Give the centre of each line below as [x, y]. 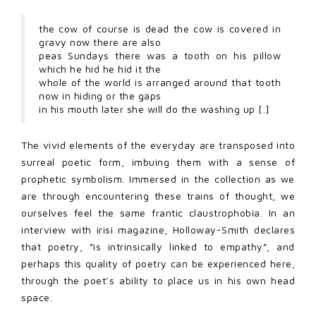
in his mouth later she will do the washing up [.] [154, 109]
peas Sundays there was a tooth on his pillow [160, 55]
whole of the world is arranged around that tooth [160, 82]
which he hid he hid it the [100, 68]
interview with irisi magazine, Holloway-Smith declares [158, 229]
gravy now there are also [100, 42]
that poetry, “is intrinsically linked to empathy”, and [158, 246]
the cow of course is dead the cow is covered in [160, 28]
